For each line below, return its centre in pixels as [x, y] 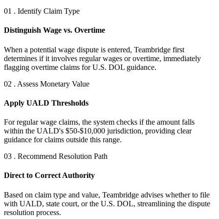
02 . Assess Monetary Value [47, 84]
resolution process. [33, 212]
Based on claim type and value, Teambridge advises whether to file [107, 195]
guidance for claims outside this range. [63, 140]
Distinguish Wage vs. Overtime [55, 30]
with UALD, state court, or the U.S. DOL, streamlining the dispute [107, 203]
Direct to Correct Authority [49, 175]
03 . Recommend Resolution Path [56, 156]
